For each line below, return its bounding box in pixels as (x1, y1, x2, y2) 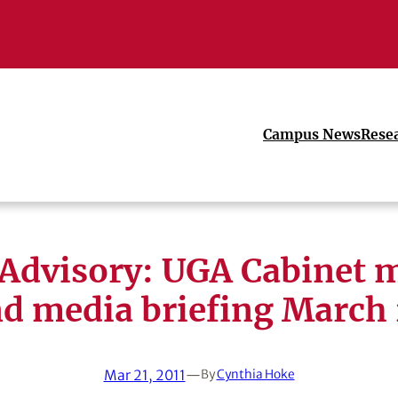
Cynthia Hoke (216, 367, 295, 383)
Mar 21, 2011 (103, 366, 186, 384)
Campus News (263, 126, 361, 144)
